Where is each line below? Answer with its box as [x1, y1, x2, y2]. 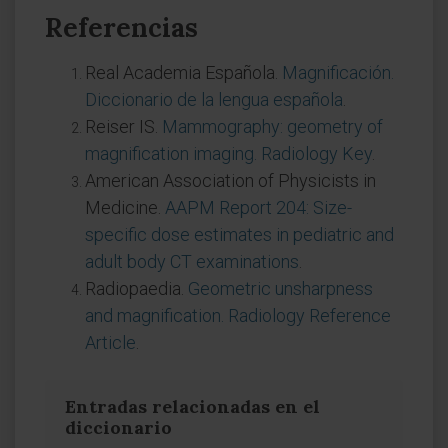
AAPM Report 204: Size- [165, 197, 352, 218]
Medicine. [85, 197, 165, 218]
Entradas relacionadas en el [65, 395, 320, 418]
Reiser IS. [85, 116, 162, 137]
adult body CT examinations [85, 251, 299, 272]
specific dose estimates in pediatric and [85, 224, 394, 245]
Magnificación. [282, 62, 394, 83]
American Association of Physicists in [85, 170, 376, 191]
